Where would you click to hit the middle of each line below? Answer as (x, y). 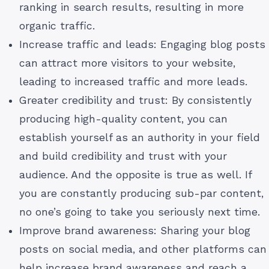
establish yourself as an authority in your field (140, 137)
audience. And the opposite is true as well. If (135, 174)
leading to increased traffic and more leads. (133, 81)
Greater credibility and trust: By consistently (135, 100)
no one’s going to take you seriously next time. (140, 212)
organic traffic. (57, 26)
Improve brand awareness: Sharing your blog (135, 230)
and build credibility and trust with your (123, 156)
